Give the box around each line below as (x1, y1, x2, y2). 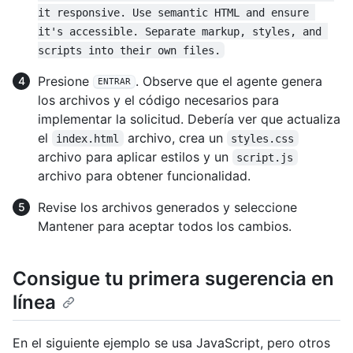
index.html (56, 132, 120, 145)
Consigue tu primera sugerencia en (13, 266, 334, 290)
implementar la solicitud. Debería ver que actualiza (38, 110, 340, 127)
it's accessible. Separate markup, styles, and (38, 24, 328, 38)
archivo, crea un (123, 129, 227, 146)
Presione (38, 72, 93, 89)
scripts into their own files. (38, 43, 221, 57)
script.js (236, 150, 294, 164)
